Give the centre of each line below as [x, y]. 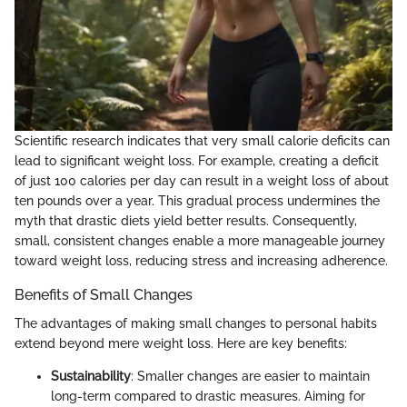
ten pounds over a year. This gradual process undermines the [197, 200]
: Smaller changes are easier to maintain [250, 377]
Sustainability [91, 377]
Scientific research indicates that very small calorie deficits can [202, 140]
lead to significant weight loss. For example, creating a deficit [197, 160]
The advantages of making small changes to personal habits [196, 324]
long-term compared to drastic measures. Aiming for [208, 397]
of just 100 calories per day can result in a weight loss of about [202, 180]
